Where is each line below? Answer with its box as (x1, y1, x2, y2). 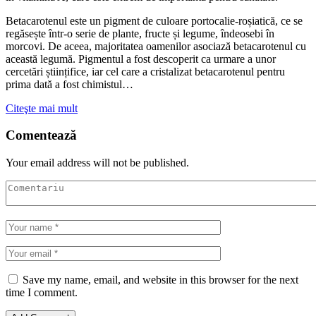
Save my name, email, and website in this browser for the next (23, 273, 298, 286)
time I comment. (6, 286, 78, 298)
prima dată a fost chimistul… (6, 78, 133, 90)
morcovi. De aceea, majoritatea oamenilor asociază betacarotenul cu (6, 39, 306, 52)
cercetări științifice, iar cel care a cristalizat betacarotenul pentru (6, 65, 285, 78)
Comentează (6, 128, 77, 143)
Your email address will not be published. (6, 156, 189, 169)
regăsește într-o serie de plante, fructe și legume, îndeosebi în (6, 27, 274, 39)
